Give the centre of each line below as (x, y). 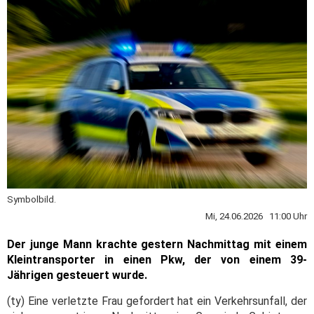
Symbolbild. (32, 199)
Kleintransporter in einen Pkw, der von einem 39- (157, 259)
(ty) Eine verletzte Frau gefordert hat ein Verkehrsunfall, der (157, 301)
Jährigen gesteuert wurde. (77, 275)
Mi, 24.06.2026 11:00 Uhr (256, 216)
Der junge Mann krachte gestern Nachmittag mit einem (157, 244)
